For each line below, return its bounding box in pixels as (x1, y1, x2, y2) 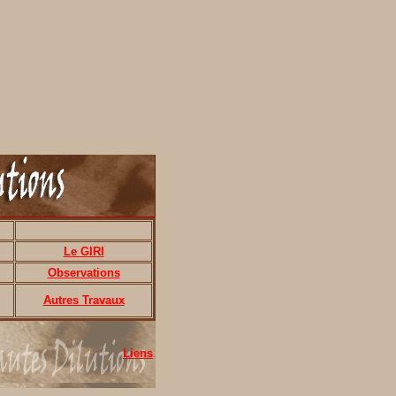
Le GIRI (63, 245, 104, 258)
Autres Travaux (42, 293, 125, 307)
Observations (47, 266, 120, 279)
